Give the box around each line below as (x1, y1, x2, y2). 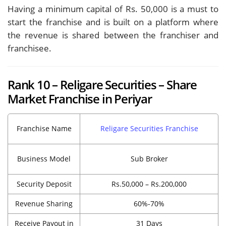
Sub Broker (130, 153, 168, 163)
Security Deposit (16, 179, 72, 189)
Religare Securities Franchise (100, 123, 198, 133)
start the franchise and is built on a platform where (8, 16, 218, 28)
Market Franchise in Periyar (8, 90, 152, 107)
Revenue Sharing (15, 198, 73, 208)
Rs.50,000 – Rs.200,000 (111, 179, 187, 189)
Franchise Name (16, 123, 72, 133)
